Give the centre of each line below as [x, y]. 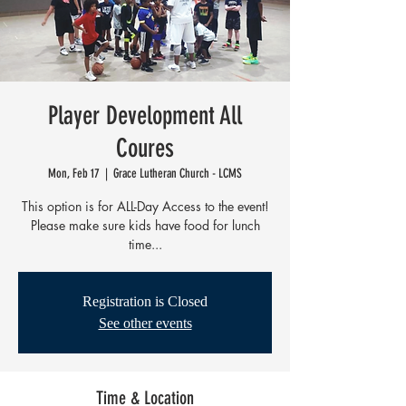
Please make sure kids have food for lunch [145, 225]
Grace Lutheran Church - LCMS [178, 173]
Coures [145, 148]
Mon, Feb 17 [74, 173]
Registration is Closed [145, 301]
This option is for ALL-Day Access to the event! [145, 206]
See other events [145, 323]
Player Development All [145, 115]
